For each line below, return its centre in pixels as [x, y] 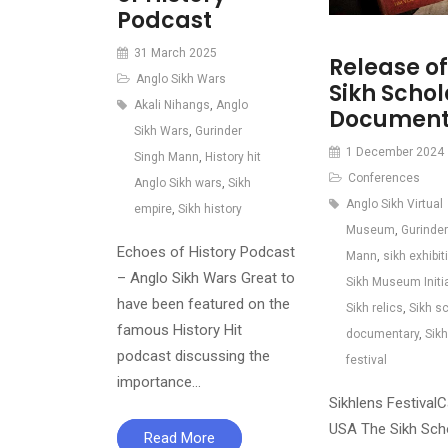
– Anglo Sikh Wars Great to [206, 277]
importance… [159, 381]
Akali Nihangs [172, 104]
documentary [382, 334]
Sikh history [210, 208]
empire [153, 208]
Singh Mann [166, 156]
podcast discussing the [193, 355]
